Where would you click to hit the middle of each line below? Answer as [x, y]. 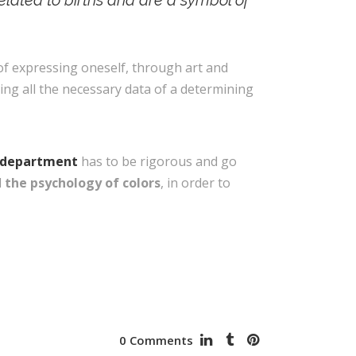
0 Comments [156, 340]
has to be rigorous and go [157, 161]
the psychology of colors [83, 183]
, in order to [195, 183]
